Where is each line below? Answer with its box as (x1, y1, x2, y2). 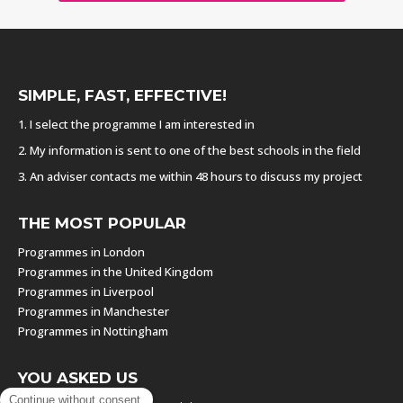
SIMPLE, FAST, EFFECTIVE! (18, 86, 227, 105)
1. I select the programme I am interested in (18, 116, 255, 133)
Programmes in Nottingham (18, 323, 168, 340)
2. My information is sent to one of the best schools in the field (18, 142, 361, 159)
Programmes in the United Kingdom (18, 264, 213, 281)
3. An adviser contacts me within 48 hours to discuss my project (18, 168, 363, 185)
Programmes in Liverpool (18, 283, 154, 300)
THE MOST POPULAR (18, 214, 186, 233)
